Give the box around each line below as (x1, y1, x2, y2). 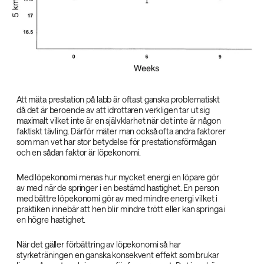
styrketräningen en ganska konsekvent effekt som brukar (16, 249, 219, 260)
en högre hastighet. (16, 214, 86, 225)
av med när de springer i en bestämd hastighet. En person (16, 182, 220, 193)
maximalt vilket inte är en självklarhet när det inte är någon (16, 115, 221, 126)
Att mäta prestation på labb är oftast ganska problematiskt (16, 94, 220, 104)
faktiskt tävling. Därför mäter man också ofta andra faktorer (16, 126, 226, 136)
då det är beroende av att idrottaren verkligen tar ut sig (16, 104, 210, 115)
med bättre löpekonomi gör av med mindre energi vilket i (16, 193, 218, 203)
